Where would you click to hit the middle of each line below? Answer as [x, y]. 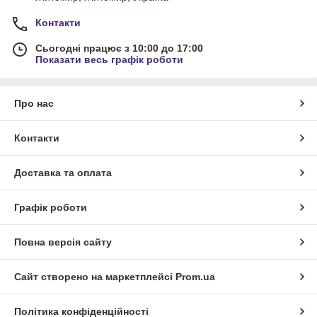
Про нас [34, 104]
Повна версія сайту [63, 242]
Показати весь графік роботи [109, 60]
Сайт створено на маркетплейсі [95, 277]
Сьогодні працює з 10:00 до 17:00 [119, 48]
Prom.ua [195, 277]
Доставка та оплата [63, 173]
